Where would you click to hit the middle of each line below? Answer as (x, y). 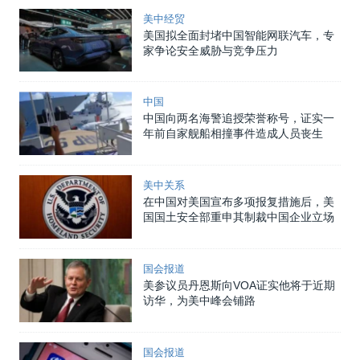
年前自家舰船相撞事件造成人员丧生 (233, 134)
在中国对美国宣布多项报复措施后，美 (239, 202)
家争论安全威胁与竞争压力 (211, 50)
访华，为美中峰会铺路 (199, 300)
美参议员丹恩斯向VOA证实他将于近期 (239, 285)
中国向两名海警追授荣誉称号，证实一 (239, 119)
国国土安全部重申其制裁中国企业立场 (239, 217)
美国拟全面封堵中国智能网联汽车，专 (239, 35)
